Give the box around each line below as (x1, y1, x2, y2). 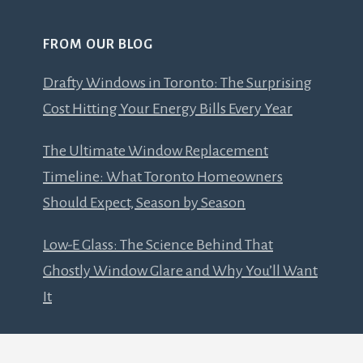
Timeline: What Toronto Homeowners (43, 168, 283, 185)
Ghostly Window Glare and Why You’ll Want (43, 262, 318, 279)
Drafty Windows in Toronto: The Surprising (43, 74, 312, 91)
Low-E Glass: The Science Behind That (43, 236, 273, 253)
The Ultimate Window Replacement (43, 142, 268, 159)
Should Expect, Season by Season (43, 194, 246, 211)
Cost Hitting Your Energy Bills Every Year (43, 100, 293, 117)
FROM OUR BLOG (43, 36, 153, 52)
